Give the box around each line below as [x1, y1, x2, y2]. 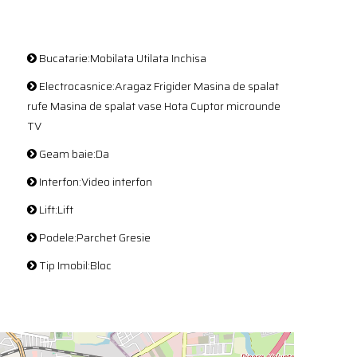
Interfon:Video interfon [37, 173, 152, 190]
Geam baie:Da [37, 145, 109, 163]
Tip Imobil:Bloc [37, 257, 112, 274]
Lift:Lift [37, 201, 73, 218]
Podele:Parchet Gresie [37, 229, 151, 246]
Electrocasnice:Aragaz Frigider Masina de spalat [37, 77, 279, 95]
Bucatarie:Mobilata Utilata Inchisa [37, 49, 206, 67]
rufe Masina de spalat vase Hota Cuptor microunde [27, 97, 280, 115]
